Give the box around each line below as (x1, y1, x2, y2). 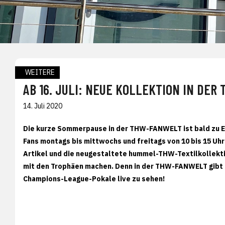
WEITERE (25, 67, 55, 77)
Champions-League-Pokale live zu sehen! (23, 174, 166, 183)
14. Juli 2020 (23, 101, 62, 110)
